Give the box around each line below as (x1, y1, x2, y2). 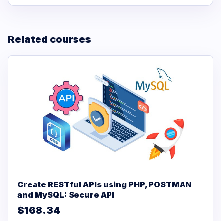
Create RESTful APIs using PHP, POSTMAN (17, 179, 192, 189)
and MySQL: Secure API (17, 189, 114, 200)
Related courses (8, 33, 91, 45)
